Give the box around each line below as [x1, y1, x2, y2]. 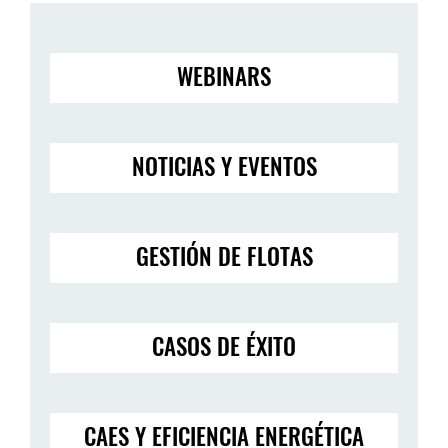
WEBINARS [177, 58, 271, 93]
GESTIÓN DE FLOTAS [135, 238, 313, 273]
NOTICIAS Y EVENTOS [131, 148, 317, 183]
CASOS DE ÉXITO [152, 328, 296, 363]
